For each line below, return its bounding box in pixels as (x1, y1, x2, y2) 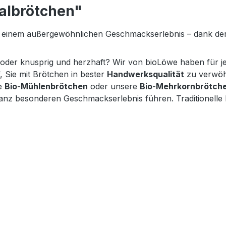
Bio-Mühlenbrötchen (5, 81, 88, 91)
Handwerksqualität (107, 69, 184, 79)
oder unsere (88, 81, 140, 91)
